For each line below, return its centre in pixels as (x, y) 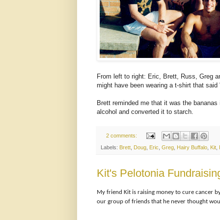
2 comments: (122, 135)
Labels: (110, 147)
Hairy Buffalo (192, 147)
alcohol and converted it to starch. (145, 111)
